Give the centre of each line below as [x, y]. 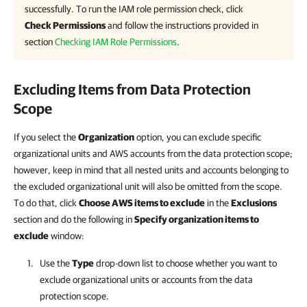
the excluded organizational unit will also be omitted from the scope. [148, 186]
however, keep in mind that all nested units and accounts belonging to [151, 170]
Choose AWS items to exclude [142, 203]
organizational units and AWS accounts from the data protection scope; [153, 153]
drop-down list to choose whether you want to [185, 263]
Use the [56, 263]
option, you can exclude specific [198, 137]
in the [218, 203]
